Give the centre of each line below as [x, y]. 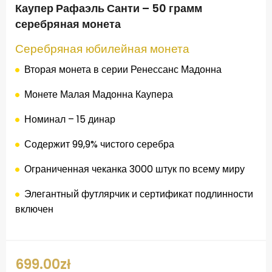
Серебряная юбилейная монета [102, 49]
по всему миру [212, 169]
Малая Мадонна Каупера [117, 95]
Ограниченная [57, 169]
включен [34, 209]
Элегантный [52, 194]
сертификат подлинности [196, 194]
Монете [41, 95]
